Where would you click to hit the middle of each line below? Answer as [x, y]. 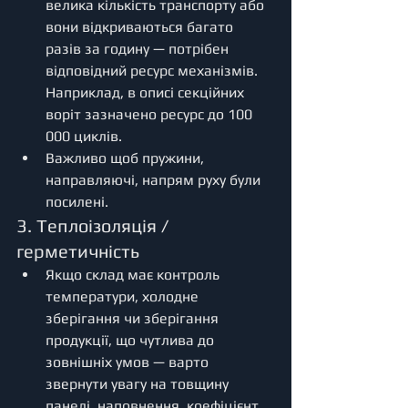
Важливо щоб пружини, [127, 158]
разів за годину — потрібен [139, 48]
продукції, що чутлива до [132, 340]
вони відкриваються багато [141, 26]
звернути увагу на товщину [139, 383]
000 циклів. [86, 136]
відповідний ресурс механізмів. [153, 70]
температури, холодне [124, 296]
